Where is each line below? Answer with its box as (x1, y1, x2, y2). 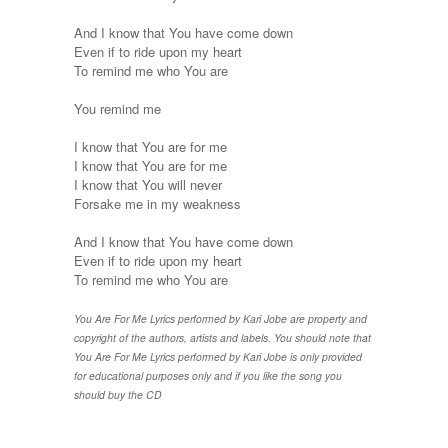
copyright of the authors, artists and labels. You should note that (74, 329, 371, 345)
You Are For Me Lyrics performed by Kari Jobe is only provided (74, 348, 362, 364)
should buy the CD (74, 386, 162, 402)
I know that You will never (74, 174, 222, 194)
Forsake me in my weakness (74, 193, 241, 213)
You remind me (74, 98, 161, 118)
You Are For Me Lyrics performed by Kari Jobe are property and (74, 310, 367, 326)
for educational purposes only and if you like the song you (74, 367, 342, 383)
